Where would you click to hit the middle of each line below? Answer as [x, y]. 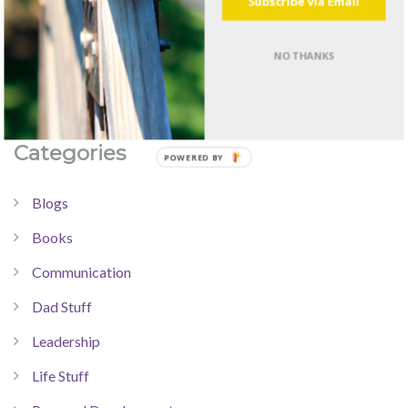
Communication [82, 272]
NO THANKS [304, 56]
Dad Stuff [62, 307]
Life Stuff [61, 376]
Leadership [66, 342]
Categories [70, 153]
